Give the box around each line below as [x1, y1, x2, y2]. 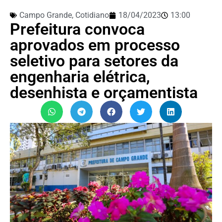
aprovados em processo [10, 35, 180, 55]
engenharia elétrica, [10, 67, 150, 86]
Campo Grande [19, 10, 72, 20]
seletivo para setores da [10, 51, 178, 70]
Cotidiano [75, 10, 109, 20]
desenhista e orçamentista [10, 83, 198, 102]
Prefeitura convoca [10, 19, 145, 39]
